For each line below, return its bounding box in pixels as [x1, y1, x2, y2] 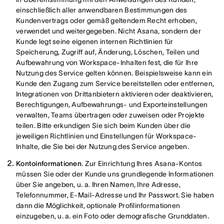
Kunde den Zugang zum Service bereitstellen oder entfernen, [16, 79, 214, 87]
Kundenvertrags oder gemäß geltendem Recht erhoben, [16, 16, 197, 24]
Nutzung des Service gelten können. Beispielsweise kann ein [16, 69, 212, 77]
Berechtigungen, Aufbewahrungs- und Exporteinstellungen [16, 100, 208, 108]
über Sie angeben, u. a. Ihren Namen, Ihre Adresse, [16, 180, 180, 188]
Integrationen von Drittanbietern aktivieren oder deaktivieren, [16, 90, 213, 98]
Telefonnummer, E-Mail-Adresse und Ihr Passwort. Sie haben [16, 191, 214, 199]
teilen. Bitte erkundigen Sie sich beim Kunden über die [16, 121, 191, 129]
